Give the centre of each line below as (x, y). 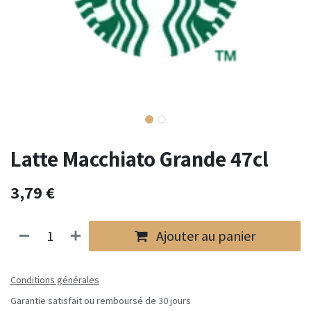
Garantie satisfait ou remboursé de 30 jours (101, 300)
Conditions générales (55, 279)
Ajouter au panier (204, 235)
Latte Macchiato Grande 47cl (140, 158)
